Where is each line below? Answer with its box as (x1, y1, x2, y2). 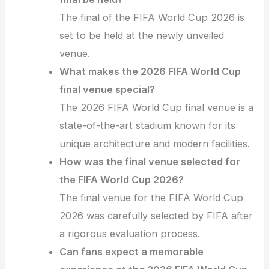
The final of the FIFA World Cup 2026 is (59, 11, 245, 24)
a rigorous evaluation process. (59, 228, 201, 240)
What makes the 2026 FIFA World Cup (59, 65, 241, 78)
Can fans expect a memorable (59, 246, 204, 258)
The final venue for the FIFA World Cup (59, 192, 244, 204)
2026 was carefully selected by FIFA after (59, 210, 253, 222)
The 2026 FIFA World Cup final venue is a (59, 101, 254, 114)
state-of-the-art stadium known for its (59, 119, 236, 132)
